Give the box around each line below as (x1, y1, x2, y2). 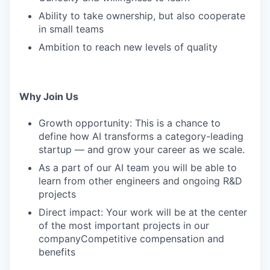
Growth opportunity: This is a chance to (39, 117, 221, 129)
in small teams (39, 23, 104, 35)
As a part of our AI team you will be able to (39, 162, 237, 174)
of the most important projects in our (39, 219, 209, 231)
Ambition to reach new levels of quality (39, 41, 218, 53)
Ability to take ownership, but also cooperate (39, 10, 245, 22)
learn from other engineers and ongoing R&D (39, 175, 242, 187)
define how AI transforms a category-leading (39, 130, 243, 142)
